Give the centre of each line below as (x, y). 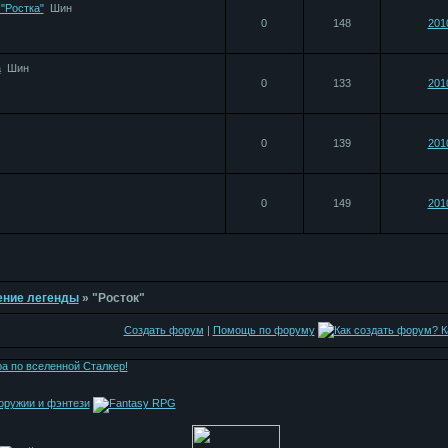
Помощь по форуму (263, 329)
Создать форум (163, 329)
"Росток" (118, 298)
